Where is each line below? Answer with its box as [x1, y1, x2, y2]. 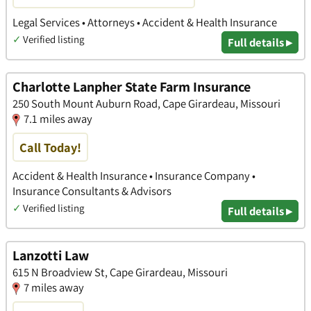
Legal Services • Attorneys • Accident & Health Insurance [12, 15, 277, 31]
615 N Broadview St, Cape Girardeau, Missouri [12, 264, 228, 280]
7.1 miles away [24, 111, 92, 127]
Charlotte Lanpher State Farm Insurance [12, 78, 251, 96]
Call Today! [19, 139, 81, 156]
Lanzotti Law [12, 246, 89, 265]
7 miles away [24, 280, 84, 296]
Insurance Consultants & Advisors [12, 183, 171, 199]
